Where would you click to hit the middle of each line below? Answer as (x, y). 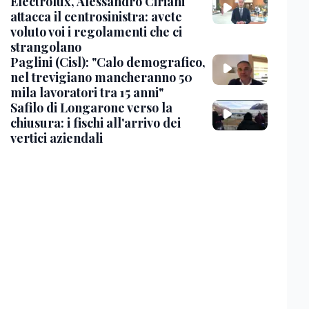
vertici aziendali (56, 138)
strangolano (46, 47)
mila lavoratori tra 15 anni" (87, 92)
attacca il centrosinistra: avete (96, 17)
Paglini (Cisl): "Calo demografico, (108, 62)
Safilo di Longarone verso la (91, 108)
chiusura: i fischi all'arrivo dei (95, 123)
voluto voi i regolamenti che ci (96, 32)
